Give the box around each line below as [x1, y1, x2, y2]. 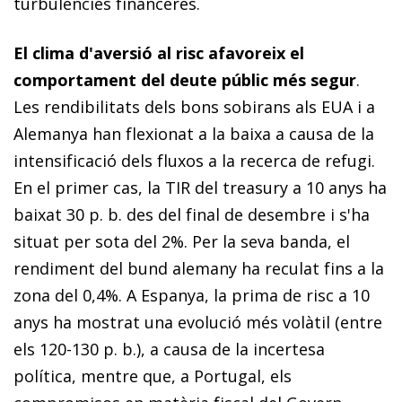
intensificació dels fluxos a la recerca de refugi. [13, 149, 375, 171]
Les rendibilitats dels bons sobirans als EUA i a [13, 95, 375, 118]
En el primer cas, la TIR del [13, 176, 223, 198]
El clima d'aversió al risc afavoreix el [13, 41, 304, 64]
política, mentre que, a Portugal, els [13, 364, 292, 387]
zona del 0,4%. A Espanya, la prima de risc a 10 [13, 284, 370, 306]
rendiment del [13, 257, 127, 279]
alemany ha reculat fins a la [168, 257, 384, 279]
